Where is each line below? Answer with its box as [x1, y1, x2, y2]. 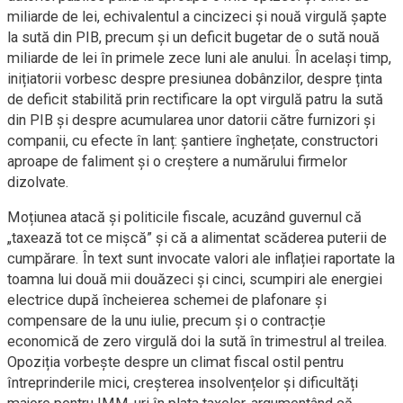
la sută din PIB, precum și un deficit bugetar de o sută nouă [7, 29, 380, 46]
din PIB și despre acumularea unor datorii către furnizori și [7, 112, 375, 129]
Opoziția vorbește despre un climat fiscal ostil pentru [7, 354, 344, 371]
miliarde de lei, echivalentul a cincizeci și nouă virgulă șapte [7, 8, 387, 25]
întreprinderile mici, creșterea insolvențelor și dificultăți [7, 374, 358, 391]
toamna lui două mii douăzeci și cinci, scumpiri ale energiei [7, 271, 382, 288]
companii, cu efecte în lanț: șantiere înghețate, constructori [7, 132, 378, 149]
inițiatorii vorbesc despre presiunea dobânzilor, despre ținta [7, 70, 382, 87]
